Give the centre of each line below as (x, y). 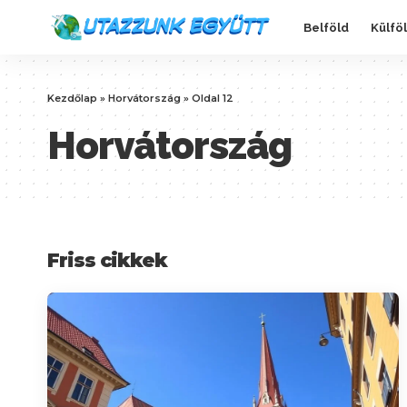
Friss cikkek (107, 260)
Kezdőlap (72, 98)
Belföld (326, 27)
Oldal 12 (213, 98)
